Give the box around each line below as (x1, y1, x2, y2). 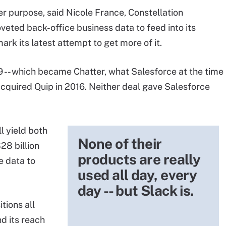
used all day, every (78, 166, 197, 183)
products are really (78, 151, 201, 167)
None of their (78, 135, 162, 152)
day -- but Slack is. (78, 182, 194, 199)
